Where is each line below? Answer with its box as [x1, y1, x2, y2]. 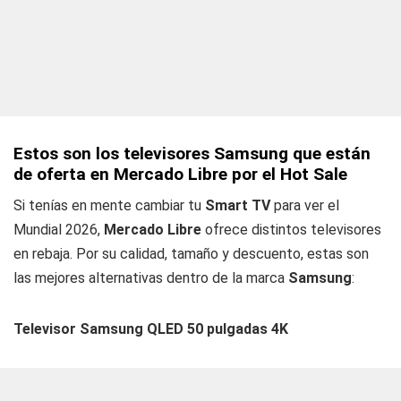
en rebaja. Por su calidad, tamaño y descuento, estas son [13, 245, 369, 262]
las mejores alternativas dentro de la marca [13, 269, 288, 286]
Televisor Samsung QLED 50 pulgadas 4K [13, 320, 288, 337]
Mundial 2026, [13, 221, 104, 238]
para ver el [270, 197, 339, 214]
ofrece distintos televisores [201, 221, 381, 238]
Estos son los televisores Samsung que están [13, 143, 371, 164]
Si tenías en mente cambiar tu [13, 197, 205, 214]
